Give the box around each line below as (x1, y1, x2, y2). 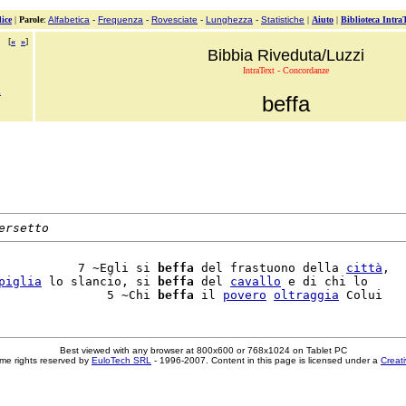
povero (223, 288, 266, 302)
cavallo (230, 275, 281, 288)
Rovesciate (151, 14, 198, 24)
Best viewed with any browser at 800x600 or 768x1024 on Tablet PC (59, 345, 347, 355)
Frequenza (98, 14, 143, 24)
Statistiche (261, 14, 304, 24)
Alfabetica (48, 14, 90, 24)
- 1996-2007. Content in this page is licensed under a (151, 355, 381, 365)
